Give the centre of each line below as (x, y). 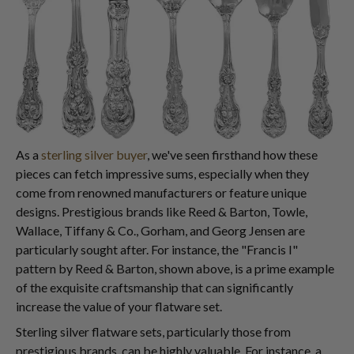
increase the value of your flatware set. (119, 307)
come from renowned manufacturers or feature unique (161, 193)
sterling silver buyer (94, 155)
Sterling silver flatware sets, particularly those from (153, 332)
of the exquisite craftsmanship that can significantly (154, 288)
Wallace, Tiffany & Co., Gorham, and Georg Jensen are (160, 231)
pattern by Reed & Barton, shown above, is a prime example (175, 269)
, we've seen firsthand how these (232, 155)
